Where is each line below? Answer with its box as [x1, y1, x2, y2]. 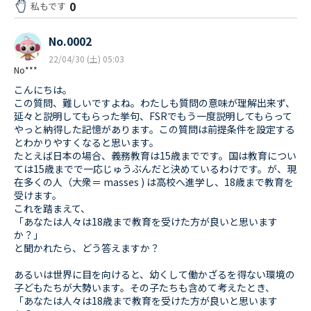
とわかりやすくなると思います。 [14, 135, 159, 150]
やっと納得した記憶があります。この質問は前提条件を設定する [14, 122, 295, 137]
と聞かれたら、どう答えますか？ [14, 241, 160, 255]
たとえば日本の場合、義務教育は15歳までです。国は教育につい [14, 149, 296, 163]
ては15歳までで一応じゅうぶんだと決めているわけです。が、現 [14, 162, 296, 176]
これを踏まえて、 [14, 201, 90, 216]
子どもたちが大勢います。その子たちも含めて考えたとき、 [14, 280, 275, 295]
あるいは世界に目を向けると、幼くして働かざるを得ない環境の [14, 267, 295, 282]
